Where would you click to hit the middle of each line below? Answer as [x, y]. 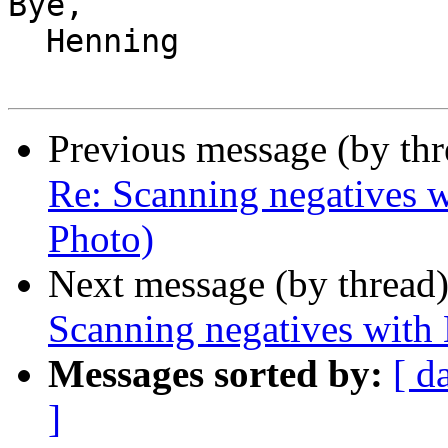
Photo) [101, 239]
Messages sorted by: [215, 374]
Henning [27, 41]
